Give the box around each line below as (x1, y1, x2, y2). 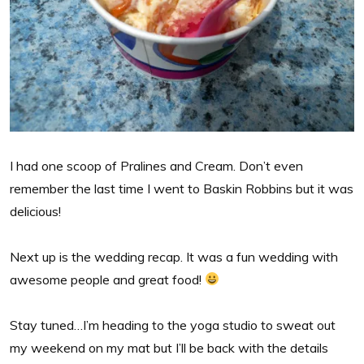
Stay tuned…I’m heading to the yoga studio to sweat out (10, 316, 336, 333)
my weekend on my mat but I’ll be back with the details (10, 339, 328, 356)
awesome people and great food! (10, 271, 205, 288)
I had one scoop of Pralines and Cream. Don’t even (10, 157, 303, 174)
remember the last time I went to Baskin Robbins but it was (10, 180, 353, 197)
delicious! (10, 202, 61, 219)
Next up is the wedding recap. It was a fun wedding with (10, 248, 338, 265)
